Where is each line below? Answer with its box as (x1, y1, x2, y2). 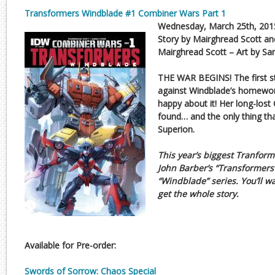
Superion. (158, 123, 195, 135)
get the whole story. (158, 188, 239, 199)
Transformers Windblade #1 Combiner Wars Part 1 (25, 7, 226, 19)
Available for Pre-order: (25, 239, 116, 251)
